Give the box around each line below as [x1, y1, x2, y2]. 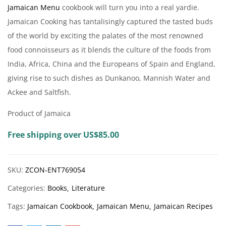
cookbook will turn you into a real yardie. [60, 3, 199, 13]
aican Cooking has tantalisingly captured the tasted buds [20, 17, 213, 27]
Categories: [8, 183, 47, 193]
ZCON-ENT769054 [25, 165, 85, 175]
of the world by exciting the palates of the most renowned [8, 31, 203, 41]
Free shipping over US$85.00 [8, 129, 119, 141]
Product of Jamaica [8, 108, 71, 119]
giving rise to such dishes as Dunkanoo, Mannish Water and [8, 73, 210, 83]
